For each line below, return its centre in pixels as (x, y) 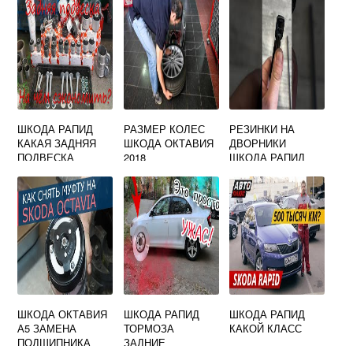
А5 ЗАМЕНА (47, 328)
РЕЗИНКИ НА (262, 129)
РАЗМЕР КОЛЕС (164, 129)
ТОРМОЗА (149, 328)
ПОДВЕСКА (46, 157)
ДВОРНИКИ (258, 143)
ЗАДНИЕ (144, 342)
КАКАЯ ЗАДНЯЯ (57, 143)
